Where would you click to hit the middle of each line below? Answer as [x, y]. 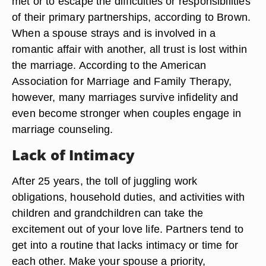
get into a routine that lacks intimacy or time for [125, 245]
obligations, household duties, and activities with [129, 197]
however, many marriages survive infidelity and [125, 97]
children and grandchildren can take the [108, 213]
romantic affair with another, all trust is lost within [129, 49]
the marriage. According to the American [109, 65]
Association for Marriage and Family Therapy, [122, 81]
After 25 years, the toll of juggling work [105, 181]
